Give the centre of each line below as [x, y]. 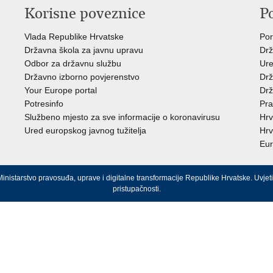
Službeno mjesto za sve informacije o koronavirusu [122, 117]
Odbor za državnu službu [73, 64]
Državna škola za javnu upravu [84, 50]
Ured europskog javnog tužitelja [85, 131]
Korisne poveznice [85, 14]
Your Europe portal [61, 90]
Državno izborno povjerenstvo [82, 77]
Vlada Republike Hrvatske [74, 37]
